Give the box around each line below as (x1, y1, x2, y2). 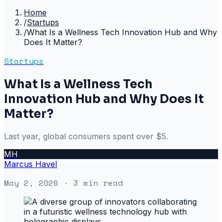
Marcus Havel (4, 159, 57, 169)
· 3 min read (58, 176, 123, 189)
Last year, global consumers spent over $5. (4, 131, 168, 141)
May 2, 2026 (4, 176, 58, 189)
